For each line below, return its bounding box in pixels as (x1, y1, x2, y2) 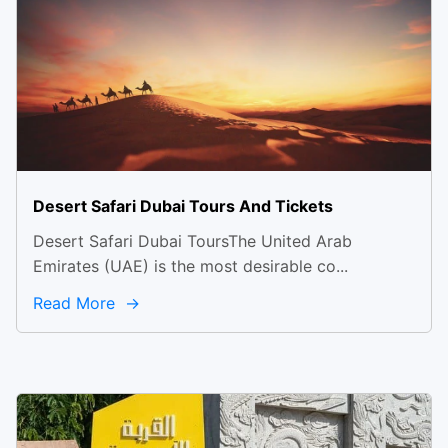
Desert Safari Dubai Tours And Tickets (33, 196, 333, 216)
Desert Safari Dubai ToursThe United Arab (33, 231, 352, 251)
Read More (33, 293, 120, 313)
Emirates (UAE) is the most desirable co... (33, 256, 348, 276)
